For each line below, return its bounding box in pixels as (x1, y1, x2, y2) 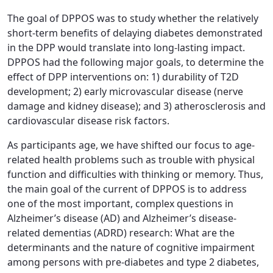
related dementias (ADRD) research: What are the (7, 226, 235, 239)
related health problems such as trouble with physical (7, 153, 255, 166)
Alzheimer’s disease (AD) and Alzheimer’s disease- (7, 211, 236, 225)
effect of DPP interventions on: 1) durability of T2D (7, 70, 239, 83)
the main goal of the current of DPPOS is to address (7, 182, 247, 196)
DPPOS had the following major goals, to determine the (7, 55, 264, 69)
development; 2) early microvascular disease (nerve (7, 85, 243, 98)
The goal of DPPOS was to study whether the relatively (7, 12, 258, 25)
